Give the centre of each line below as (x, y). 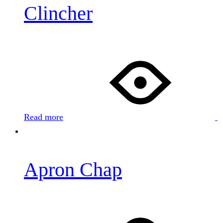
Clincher (58, 13)
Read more (44, 117)
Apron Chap (73, 170)
